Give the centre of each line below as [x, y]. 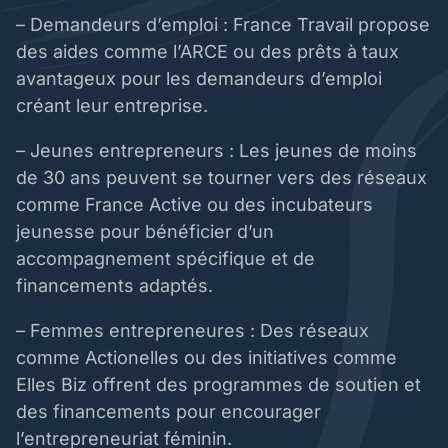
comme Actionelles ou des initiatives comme [206, 358]
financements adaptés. [117, 286]
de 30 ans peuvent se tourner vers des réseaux [221, 178]
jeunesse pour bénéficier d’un [145, 232]
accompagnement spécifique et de [165, 259]
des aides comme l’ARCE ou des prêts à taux [207, 52]
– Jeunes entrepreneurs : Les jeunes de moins [216, 151]
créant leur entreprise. [114, 106]
